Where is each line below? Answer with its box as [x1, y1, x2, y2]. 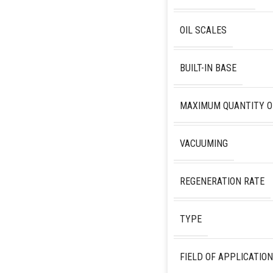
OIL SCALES [179, 24, 227, 36]
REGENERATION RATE [179, 175, 264, 187]
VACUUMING [179, 137, 228, 149]
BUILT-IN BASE [179, 62, 236, 74]
